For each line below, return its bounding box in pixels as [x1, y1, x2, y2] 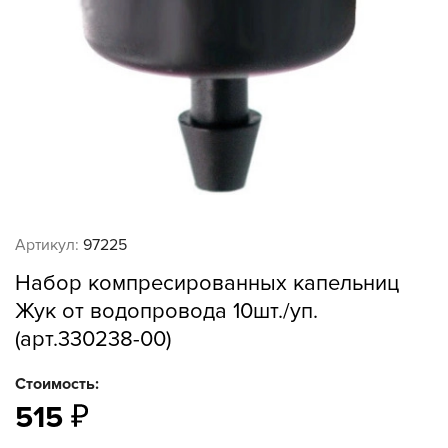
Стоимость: [15, 374, 99, 394]
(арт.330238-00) [15, 326, 171, 353]
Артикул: [15, 235, 79, 255]
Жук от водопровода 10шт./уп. [15, 298, 318, 325]
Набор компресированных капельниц [15, 270, 399, 297]
